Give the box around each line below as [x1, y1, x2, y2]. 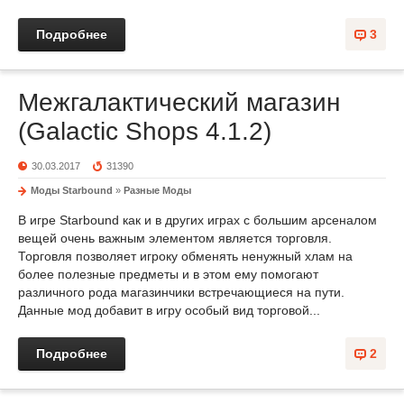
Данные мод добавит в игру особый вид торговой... [18, 303, 320, 317]
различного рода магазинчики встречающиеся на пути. [18, 285, 344, 299]
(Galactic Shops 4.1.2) [18, 117, 271, 145]
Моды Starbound [31, 185, 113, 196]
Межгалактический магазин [18, 88, 340, 116]
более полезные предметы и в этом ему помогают [18, 267, 318, 281]
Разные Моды [124, 185, 191, 196]
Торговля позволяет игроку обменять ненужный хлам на [18, 249, 353, 263]
